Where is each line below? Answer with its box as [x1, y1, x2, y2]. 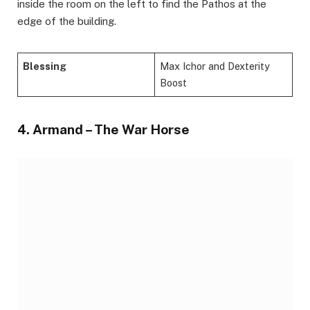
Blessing [23, 60, 67, 72]
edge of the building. [17, 15, 116, 27]
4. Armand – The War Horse [17, 121, 190, 137]
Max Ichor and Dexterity [160, 60, 271, 72]
